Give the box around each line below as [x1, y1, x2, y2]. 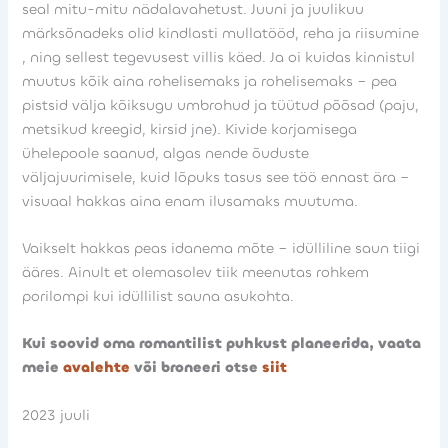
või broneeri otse [130, 358, 263, 378]
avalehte [63, 358, 131, 378]
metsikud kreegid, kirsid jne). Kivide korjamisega [22, 119, 358, 139]
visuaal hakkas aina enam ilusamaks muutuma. [22, 191, 359, 211]
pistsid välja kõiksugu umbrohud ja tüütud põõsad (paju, [22, 95, 420, 115]
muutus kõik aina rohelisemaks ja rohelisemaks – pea [22, 71, 398, 91]
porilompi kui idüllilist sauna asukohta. [22, 286, 295, 306]
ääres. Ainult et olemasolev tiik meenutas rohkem [22, 262, 370, 282]
